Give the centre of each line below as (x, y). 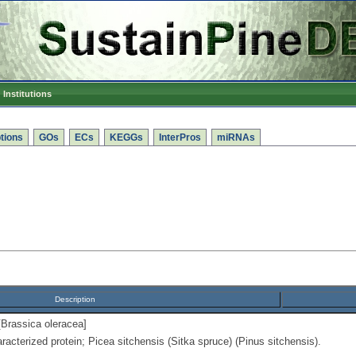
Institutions (27, 94)
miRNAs (236, 137)
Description (75, 299)
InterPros (180, 137)
